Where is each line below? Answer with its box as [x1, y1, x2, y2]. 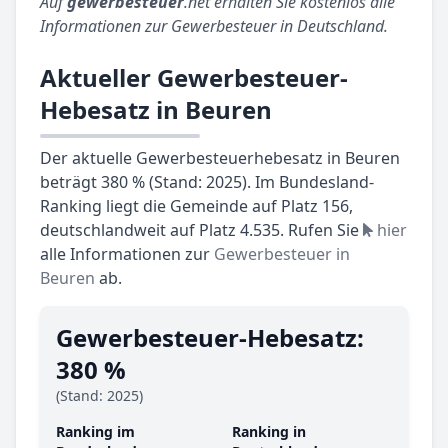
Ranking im [56, 422, 135, 442]
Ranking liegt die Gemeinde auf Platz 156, [40, 195, 353, 218]
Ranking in [232, 422, 306, 442]
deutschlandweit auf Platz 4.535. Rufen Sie [40, 219, 363, 242]
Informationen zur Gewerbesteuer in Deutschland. [40, 15, 388, 38]
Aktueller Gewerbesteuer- [40, 61, 348, 95]
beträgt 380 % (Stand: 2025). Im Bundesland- [40, 171, 374, 194]
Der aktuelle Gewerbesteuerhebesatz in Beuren [40, 147, 400, 170]
